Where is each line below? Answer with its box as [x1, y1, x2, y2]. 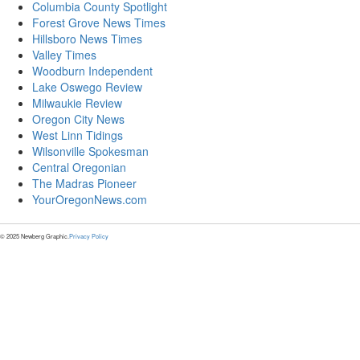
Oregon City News [32, 110, 125, 127]
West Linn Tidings [32, 126, 123, 143]
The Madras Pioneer [32, 174, 137, 191]
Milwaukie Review [32, 94, 122, 111]
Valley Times [32, 46, 96, 63]
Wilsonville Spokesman [32, 142, 149, 159]
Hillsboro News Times [32, 30, 142, 47]
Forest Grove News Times [32, 14, 166, 31]
